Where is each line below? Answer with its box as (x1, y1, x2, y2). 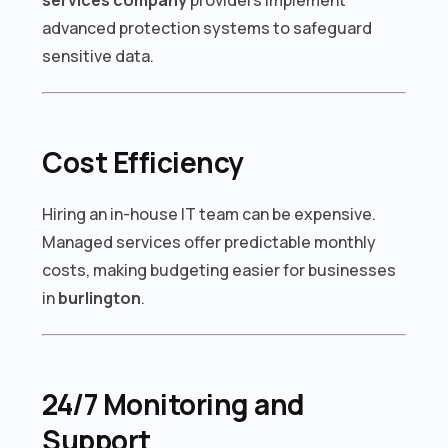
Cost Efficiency (42, 142, 244, 181)
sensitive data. (42, 44, 155, 67)
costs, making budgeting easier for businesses (42, 258, 397, 281)
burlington (58, 286, 142, 309)
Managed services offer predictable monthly (42, 230, 377, 253)
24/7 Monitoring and (42, 384, 305, 423)
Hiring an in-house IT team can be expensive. (42, 202, 377, 225)
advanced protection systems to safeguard (42, 16, 373, 39)
